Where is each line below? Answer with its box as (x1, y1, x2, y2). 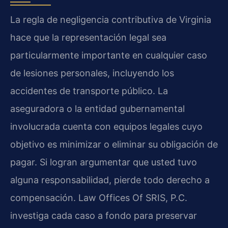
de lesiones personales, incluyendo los (10, 67, 174, 78)
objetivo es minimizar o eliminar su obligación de (10, 138, 218, 150)
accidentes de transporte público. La (10, 85, 168, 96)
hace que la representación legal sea (10, 32, 166, 43)
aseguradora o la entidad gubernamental (10, 103, 185, 114)
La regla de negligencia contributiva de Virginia (10, 14, 211, 25)
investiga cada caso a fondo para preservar (10, 210, 197, 221)
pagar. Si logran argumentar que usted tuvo (10, 156, 197, 167)
